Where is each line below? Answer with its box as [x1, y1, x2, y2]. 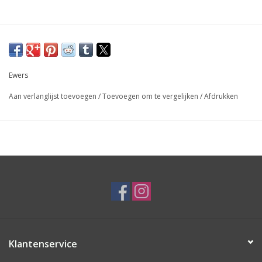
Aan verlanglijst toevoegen [9, 91, 98, 102]
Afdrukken [204, 91, 238, 102]
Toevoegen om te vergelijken [102, 91, 200, 102]
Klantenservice [9, 237, 77, 251]
